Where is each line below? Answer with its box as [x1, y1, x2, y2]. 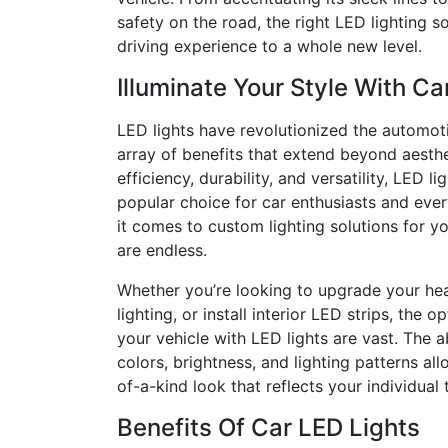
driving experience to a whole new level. [117, 36, 422, 56]
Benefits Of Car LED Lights [117, 413, 420, 442]
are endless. [117, 240, 207, 260]
